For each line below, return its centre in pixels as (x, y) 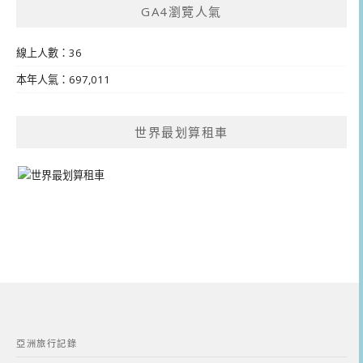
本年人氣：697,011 (63, 79)
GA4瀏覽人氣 (181, 11)
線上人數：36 (49, 52)
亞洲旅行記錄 (47, 343)
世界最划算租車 (181, 132)
